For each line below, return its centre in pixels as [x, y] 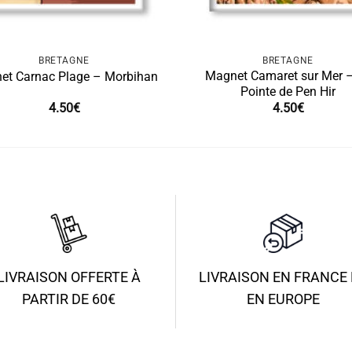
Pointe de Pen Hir [288, 91]
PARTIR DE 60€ [69, 300]
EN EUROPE [283, 300]
